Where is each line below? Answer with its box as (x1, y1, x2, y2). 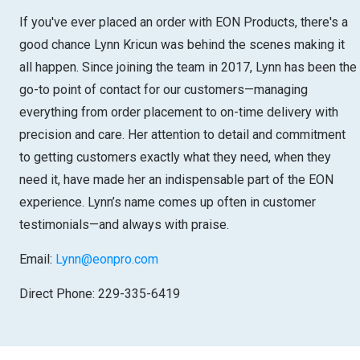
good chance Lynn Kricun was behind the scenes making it (19, 36, 345, 52)
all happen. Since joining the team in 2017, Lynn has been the (19, 59, 357, 75)
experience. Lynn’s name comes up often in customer (19, 194, 316, 210)
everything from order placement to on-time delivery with (19, 104, 338, 120)
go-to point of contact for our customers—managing (19, 81, 308, 97)
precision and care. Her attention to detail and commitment (19, 126, 346, 142)
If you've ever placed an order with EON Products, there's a (19, 14, 348, 30)
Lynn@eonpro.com (55, 251, 158, 267)
